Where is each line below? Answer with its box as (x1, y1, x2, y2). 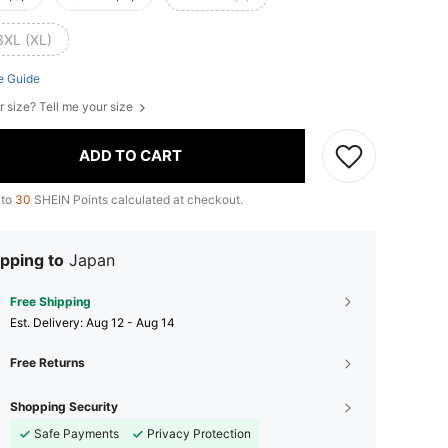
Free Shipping (10, 293, 91, 309)
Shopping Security (10, 398, 118, 414)
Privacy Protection (147, 425, 251, 441)
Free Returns (10, 354, 85, 370)
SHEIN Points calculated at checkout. (31, 191, 243, 207)
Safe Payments (34, 425, 119, 441)
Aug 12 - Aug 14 (86, 314, 175, 330)
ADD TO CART (79, 146, 182, 166)
